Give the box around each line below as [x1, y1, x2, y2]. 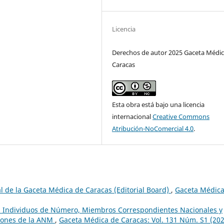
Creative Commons [152, 112, 210, 121]
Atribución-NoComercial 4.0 [112, 124, 194, 133]
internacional [112, 112, 153, 121]
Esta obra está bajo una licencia [112, 100, 205, 109]
